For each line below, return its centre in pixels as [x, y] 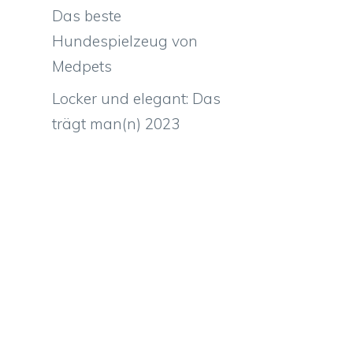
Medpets [82, 66]
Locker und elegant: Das [136, 98]
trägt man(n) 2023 [116, 124]
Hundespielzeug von [125, 41]
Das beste [87, 15]
